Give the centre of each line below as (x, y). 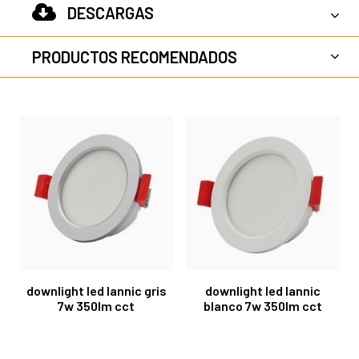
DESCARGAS (111, 12)
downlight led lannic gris (96, 290)
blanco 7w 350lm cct (263, 305)
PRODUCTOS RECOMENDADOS (135, 56)
